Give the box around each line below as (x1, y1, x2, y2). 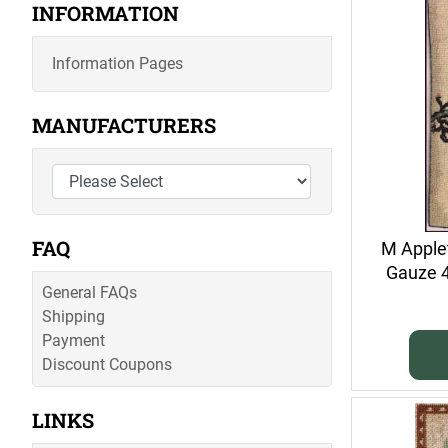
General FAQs (42, 283, 137, 303)
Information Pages (52, 54, 183, 74)
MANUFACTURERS (32, 112, 216, 139)
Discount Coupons (42, 355, 172, 375)
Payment (42, 331, 105, 351)
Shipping (42, 307, 105, 327)
